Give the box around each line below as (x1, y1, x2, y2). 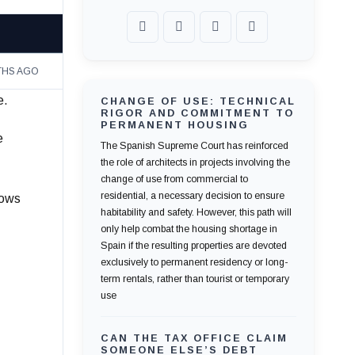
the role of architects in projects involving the (100, 157, 290, 169)
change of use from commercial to (100, 174, 248, 185)
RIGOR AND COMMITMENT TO (100, 108, 294, 120)
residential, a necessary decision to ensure (100, 190, 284, 202)
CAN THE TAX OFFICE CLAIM (100, 333, 288, 345)
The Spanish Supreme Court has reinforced (100, 140, 288, 152)
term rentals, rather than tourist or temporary (100, 273, 289, 285)
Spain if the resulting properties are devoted (100, 240, 287, 252)
